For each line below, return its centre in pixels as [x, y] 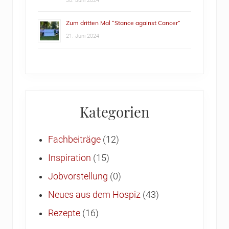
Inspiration [70, 158]
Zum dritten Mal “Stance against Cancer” [123, 23]
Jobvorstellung [78, 177]
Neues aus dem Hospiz [94, 195]
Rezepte [64, 213]
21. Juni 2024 [83, 36]
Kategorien [114, 112]
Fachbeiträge [74, 140]
